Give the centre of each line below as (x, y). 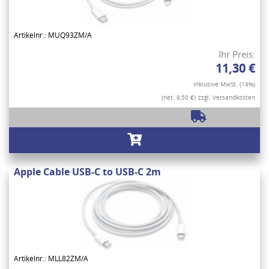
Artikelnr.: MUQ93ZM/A (53, 35)
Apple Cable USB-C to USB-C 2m (87, 171)
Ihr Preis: (237, 54)
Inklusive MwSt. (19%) (224, 84)
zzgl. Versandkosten (227, 97)
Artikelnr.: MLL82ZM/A (51, 258)
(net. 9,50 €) (179, 97)
